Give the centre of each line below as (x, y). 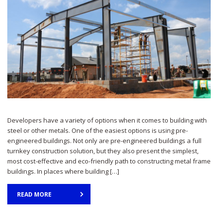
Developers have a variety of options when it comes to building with (107, 120)
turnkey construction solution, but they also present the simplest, (103, 151)
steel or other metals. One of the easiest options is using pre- (98, 130)
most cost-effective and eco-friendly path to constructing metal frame (109, 161)
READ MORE (34, 194)
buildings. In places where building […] (63, 171)
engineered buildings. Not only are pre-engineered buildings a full (104, 140)
